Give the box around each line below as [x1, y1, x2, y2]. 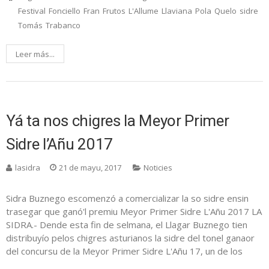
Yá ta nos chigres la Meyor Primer [6, 112, 229, 130]
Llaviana [162, 5, 192, 17]
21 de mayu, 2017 [59, 162, 121, 174]
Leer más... [16, 49, 55, 60]
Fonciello [49, 5, 80, 17]
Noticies [144, 162, 172, 174]
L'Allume [128, 5, 159, 17]
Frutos [103, 5, 125, 17]
